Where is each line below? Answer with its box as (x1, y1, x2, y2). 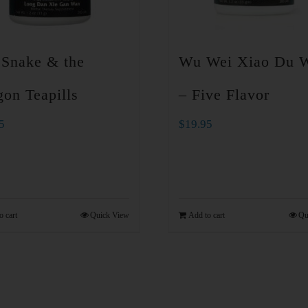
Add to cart (188, 210, 225, 220)
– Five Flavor (179, 86, 269, 104)
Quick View (90, 210, 129, 220)
